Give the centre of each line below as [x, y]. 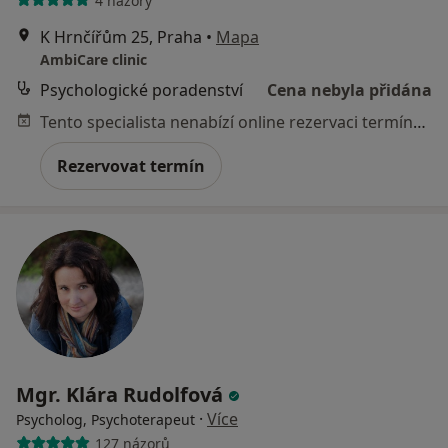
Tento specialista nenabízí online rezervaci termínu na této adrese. [419, 122]
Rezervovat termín [131, 166]
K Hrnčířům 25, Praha [121, 37]
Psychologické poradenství [141, 90]
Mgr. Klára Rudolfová [122, 395]
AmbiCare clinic [93, 60]
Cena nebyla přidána [349, 90]
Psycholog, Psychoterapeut [105, 420]
